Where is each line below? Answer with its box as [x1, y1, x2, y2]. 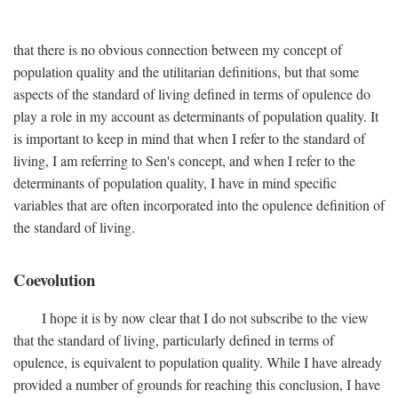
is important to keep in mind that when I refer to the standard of [13, 129, 365, 148]
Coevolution [13, 267, 95, 292]
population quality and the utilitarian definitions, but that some [13, 62, 359, 82]
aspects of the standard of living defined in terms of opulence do [13, 84, 370, 104]
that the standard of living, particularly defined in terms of [13, 330, 334, 350]
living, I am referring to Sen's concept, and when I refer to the [13, 151, 355, 171]
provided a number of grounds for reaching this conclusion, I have [13, 375, 380, 394]
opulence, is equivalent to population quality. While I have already [13, 353, 382, 372]
